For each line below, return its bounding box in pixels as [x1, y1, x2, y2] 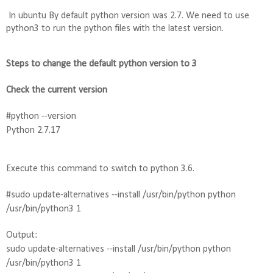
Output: [6, 230, 37, 240]
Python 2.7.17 [6, 125, 60, 135]
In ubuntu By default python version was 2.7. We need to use [9, 10, 249, 21]
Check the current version [6, 85, 107, 95]
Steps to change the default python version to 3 [6, 58, 197, 69]
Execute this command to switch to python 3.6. [6, 163, 197, 174]
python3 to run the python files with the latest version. [6, 23, 224, 34]
